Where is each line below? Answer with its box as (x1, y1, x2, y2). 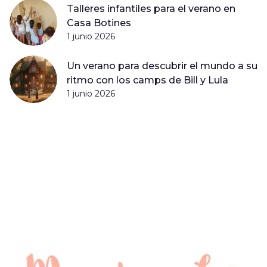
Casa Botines (66, 17, 131, 29)
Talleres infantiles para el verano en (66, 2, 235, 14)
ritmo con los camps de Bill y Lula (66, 74, 228, 86)
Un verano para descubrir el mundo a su (66, 60, 257, 72)
